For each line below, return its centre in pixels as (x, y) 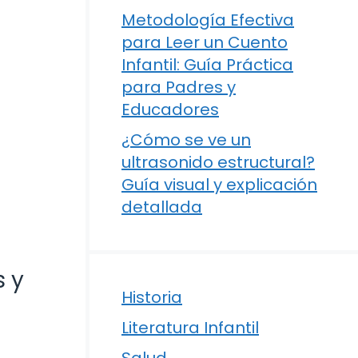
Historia (152, 297)
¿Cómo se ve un (186, 139)
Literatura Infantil (190, 327)
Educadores (170, 109)
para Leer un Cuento (205, 42)
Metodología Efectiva (208, 20)
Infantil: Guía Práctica (207, 64)
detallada (162, 207)
